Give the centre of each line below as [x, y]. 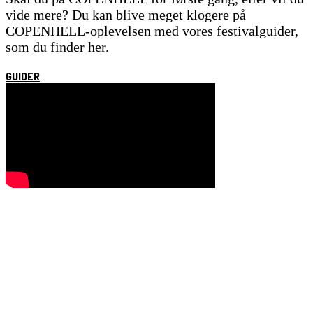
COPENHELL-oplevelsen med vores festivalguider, [152, 30]
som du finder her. [57, 46]
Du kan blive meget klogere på [159, 14]
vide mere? [39, 14]
